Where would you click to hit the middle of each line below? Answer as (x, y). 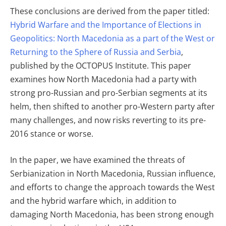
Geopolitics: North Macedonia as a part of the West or (112, 39)
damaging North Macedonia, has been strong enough (112, 214)
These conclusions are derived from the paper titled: (110, 11)
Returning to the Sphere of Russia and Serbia (96, 52)
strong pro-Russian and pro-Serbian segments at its (109, 93)
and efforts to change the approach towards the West (112, 187)
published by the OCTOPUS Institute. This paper (101, 66)
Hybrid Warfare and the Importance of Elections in (106, 25)
